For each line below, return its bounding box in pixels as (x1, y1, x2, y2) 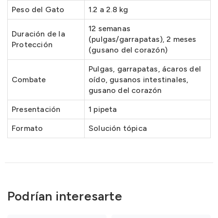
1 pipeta (89, 105, 117, 114)
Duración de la (12, 29, 65, 38)
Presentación (12, 105, 61, 114)
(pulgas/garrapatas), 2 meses (89, 35, 197, 44)
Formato (12, 124, 43, 133)
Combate (12, 75, 46, 84)
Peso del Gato (12, 5, 65, 14)
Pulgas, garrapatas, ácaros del (89, 64, 201, 73)
